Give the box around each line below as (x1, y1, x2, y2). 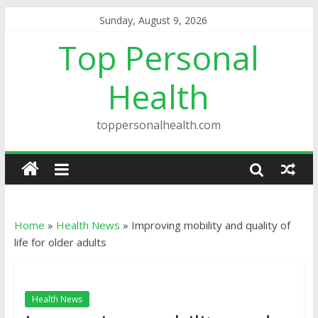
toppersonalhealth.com (97, 117, 221, 133)
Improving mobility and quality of (131, 218, 290, 232)
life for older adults (13, 235, 106, 249)
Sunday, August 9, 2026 (99, 13, 208, 27)
